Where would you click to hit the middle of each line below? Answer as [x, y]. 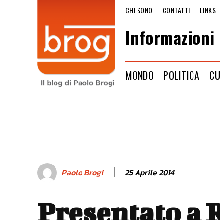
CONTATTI [176, 10]
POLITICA [182, 75]
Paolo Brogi [82, 173]
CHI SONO [139, 10]
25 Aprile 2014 [150, 172]
